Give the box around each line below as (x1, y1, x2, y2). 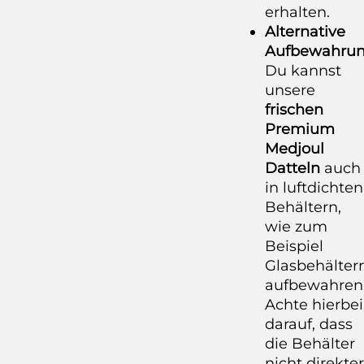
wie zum (265, 217, 327, 236)
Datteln (265, 158, 320, 177)
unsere (265, 80, 315, 99)
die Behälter (265, 334, 355, 353)
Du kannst (265, 61, 341, 80)
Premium (265, 119, 335, 138)
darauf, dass (265, 314, 353, 333)
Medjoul (265, 139, 324, 158)
